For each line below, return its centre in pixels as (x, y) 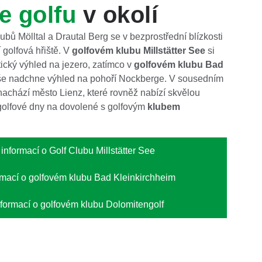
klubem (164, 107)
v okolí (117, 15)
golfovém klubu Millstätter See (139, 51)
